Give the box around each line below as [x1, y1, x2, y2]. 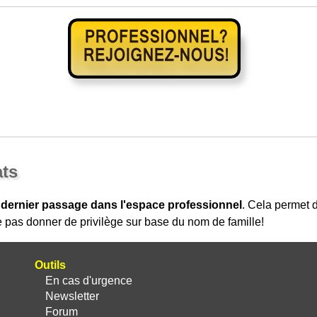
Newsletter [45, 290, 99, 302]
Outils [34, 259, 66, 271]
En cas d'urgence [45, 275, 132, 287]
